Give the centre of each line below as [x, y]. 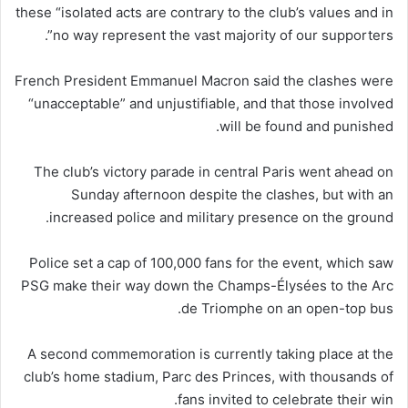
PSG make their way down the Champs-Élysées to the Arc [207, 285]
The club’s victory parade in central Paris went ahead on [214, 171]
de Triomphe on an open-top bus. [287, 308]
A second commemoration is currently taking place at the [210, 353]
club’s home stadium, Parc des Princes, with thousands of [209, 376]
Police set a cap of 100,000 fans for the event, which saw [211, 262]
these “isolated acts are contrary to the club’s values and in [204, 12]
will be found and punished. [306, 126]
